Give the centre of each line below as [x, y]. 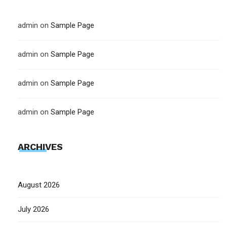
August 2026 [39, 185]
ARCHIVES [40, 146]
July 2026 [33, 209]
